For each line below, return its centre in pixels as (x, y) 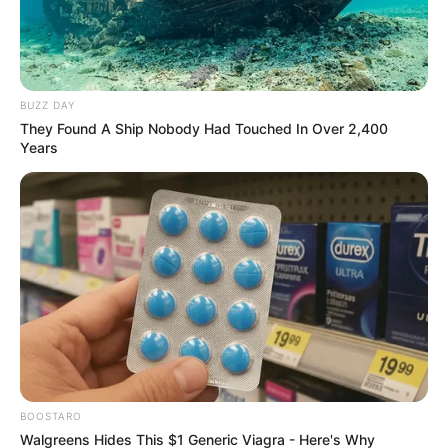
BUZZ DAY (47, 105)
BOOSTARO (51, 415)
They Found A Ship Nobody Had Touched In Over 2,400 (204, 129)
